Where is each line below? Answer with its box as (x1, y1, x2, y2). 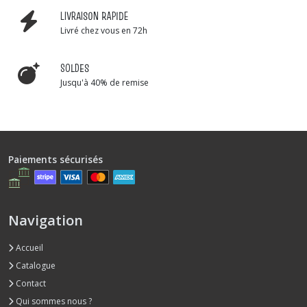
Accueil (14, 241, 43, 254)
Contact (14, 277, 46, 289)
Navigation (8, 210, 83, 230)
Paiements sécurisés (8, 152, 103, 166)
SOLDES (60, 60, 89, 75)
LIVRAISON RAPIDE (60, 8, 128, 23)
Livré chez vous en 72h (60, 24, 147, 36)
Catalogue (14, 259, 56, 271)
